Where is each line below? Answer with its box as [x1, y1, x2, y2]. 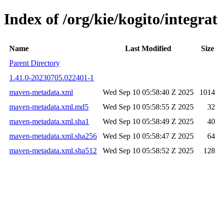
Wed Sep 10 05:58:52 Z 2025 [103, 146, 194, 155]
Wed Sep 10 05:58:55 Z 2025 [103, 102, 194, 111]
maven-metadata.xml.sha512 [9, 146, 97, 155]
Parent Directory [9, 58, 60, 67]
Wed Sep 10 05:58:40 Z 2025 [103, 88, 194, 96]
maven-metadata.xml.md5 [9, 102, 89, 111]
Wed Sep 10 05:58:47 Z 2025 [103, 131, 194, 140]
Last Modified [125, 44, 171, 53]
